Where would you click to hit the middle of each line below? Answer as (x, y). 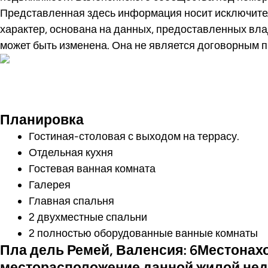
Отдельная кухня (71, 152)
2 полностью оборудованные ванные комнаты (143, 233)
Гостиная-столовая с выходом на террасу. (134, 136)
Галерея (50, 185)
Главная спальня (71, 201)
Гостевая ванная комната (92, 168)
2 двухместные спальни (88, 217)
